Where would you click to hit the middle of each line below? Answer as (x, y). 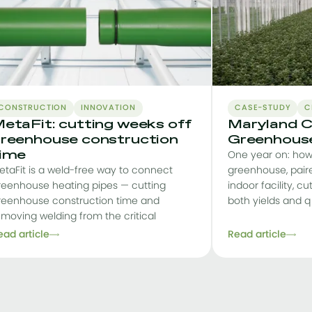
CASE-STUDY (263, 108)
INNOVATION (108, 108)
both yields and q (269, 201)
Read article (257, 235)
